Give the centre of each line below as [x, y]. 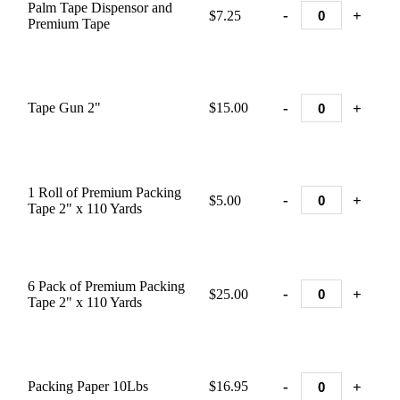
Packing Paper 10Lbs [88, 386]
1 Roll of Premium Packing [104, 192]
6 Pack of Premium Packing [106, 286]
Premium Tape [69, 24]
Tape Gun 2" [64, 108]
